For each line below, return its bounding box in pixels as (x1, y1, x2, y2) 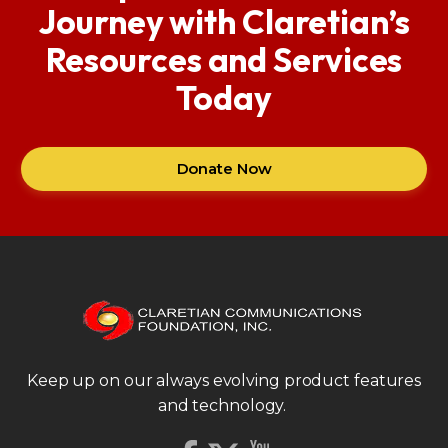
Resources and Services (45, 39, 403, 82)
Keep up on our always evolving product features (26, 370, 422, 390)
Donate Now (176, 159, 272, 179)
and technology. (157, 395, 291, 415)
